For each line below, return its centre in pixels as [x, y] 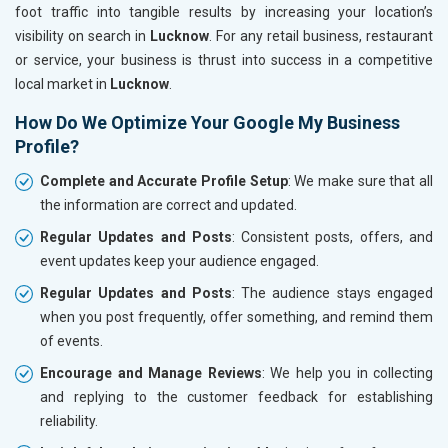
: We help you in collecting [347, 372]
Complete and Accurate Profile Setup [164, 180]
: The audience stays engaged [332, 292]
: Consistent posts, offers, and [332, 236]
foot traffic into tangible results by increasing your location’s [224, 11]
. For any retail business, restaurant [321, 35]
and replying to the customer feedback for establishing [236, 396]
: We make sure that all [360, 180]
